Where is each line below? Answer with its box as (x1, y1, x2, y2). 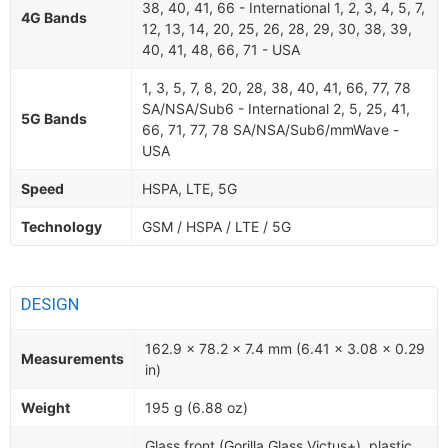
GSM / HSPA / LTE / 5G (142, 218, 291, 235)
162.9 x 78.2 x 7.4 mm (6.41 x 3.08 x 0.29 (145, 340, 425, 357)
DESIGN (21, 294, 83, 314)
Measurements (21, 350, 124, 367)
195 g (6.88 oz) (145, 399, 248, 416)
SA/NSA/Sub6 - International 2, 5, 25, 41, (142, 100, 410, 117)
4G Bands (21, 9, 87, 26)
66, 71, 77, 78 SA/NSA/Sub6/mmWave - (142, 121, 399, 138)
